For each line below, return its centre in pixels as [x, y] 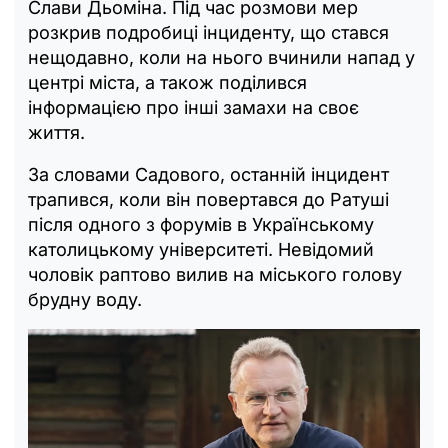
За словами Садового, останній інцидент [208, 174]
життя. [56, 132]
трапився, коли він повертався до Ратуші [208, 199]
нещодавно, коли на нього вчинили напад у [221, 57]
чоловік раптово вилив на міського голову [215, 274]
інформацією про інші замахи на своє [193, 107]
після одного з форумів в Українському [201, 224]
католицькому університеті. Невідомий [201, 249]
